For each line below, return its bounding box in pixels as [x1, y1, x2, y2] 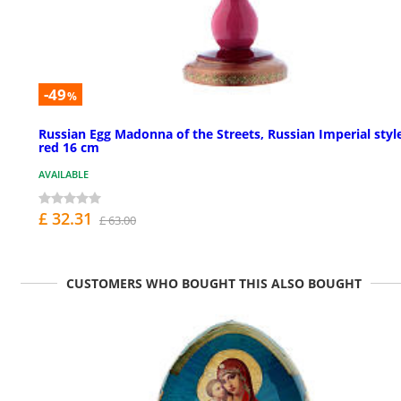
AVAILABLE [38, 167, 89, 182]
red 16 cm [38, 139, 99, 157]
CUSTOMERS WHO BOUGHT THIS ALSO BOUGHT [66, 275, 362, 293]
